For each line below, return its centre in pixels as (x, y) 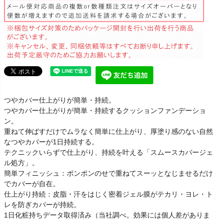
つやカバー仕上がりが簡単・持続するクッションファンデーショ (105, 110)
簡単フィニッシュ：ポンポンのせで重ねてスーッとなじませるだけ (109, 173)
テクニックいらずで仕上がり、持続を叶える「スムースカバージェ (109, 152)
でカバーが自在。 (32, 183)
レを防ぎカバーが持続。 (42, 204)
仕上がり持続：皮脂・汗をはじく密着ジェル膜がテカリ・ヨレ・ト (109, 194)
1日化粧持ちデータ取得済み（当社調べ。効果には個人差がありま (107, 215)
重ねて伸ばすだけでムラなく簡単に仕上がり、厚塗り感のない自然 (109, 131)
